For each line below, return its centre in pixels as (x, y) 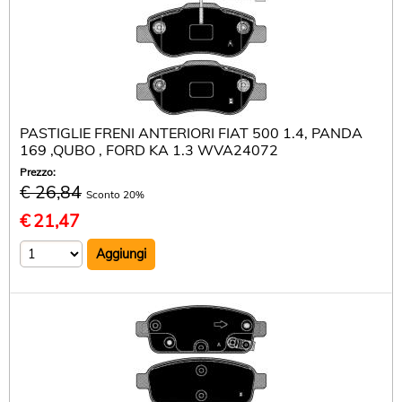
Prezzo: (39, 172)
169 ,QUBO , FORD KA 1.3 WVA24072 (149, 150)
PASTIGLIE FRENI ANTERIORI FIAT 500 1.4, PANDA (191, 133)
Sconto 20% (115, 194)
